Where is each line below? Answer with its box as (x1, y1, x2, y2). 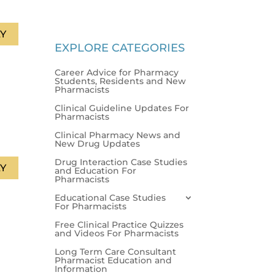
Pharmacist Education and (55, 254, 172, 266)
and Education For (55, 165, 137, 176)
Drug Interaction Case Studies (55, 156, 188, 168)
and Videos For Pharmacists (55, 227, 179, 239)
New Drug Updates (55, 137, 141, 149)
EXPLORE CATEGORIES (55, 41, 185, 55)
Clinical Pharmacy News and (55, 129, 181, 141)
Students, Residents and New (55, 75, 187, 87)
